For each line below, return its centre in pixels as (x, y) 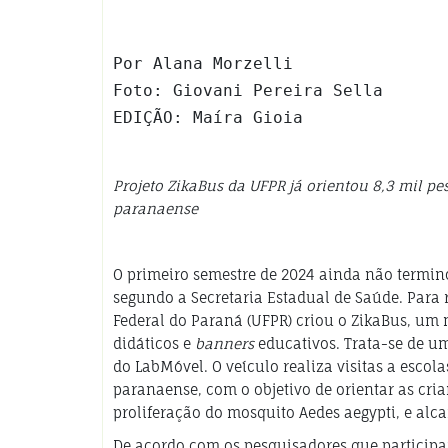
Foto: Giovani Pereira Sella (248, 91)
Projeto (140, 186)
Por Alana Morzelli (203, 64)
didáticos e (154, 344)
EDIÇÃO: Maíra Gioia (208, 118)
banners (224, 344)
